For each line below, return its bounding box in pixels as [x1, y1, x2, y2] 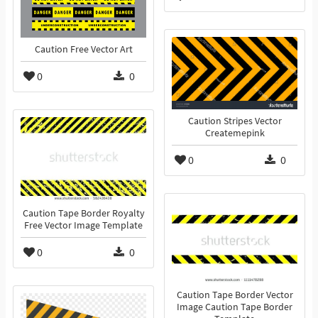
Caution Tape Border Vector [176, 289, 293, 302]
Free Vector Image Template [24, 219, 143, 232]
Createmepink [204, 127, 265, 140]
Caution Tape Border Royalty [22, 207, 145, 220]
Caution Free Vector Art [34, 43, 133, 56]
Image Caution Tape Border [177, 301, 292, 314]
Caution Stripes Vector [187, 115, 282, 128]
